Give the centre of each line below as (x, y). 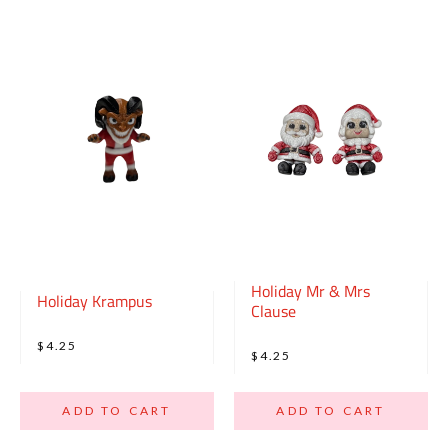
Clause (273, 310)
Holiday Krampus (94, 300)
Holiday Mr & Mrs (310, 290)
